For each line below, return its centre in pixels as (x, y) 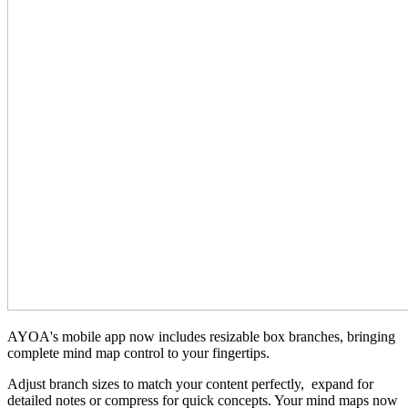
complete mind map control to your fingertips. (138, 353)
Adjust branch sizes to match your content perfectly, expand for (190, 384)
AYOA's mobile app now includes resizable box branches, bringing (201, 337)
